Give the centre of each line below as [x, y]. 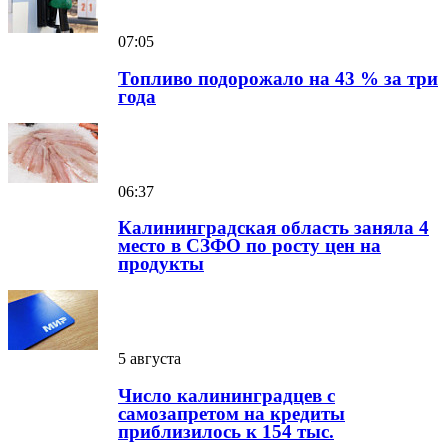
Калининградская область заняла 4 [273, 228]
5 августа [149, 359]
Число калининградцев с [226, 395]
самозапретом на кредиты [231, 413]
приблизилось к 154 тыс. [226, 431]
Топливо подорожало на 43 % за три [278, 78]
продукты [161, 264]
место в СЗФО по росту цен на [249, 246]
